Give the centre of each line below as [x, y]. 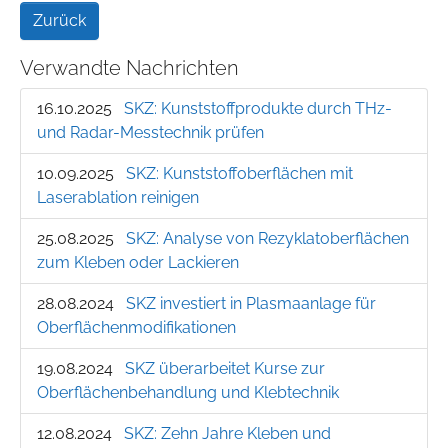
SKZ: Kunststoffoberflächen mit [239, 174]
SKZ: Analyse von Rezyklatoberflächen [267, 239]
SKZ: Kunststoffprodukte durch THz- [258, 109]
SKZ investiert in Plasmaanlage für [251, 304]
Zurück [59, 21]
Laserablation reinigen [118, 198]
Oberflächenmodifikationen [136, 328]
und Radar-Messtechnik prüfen [150, 133]
